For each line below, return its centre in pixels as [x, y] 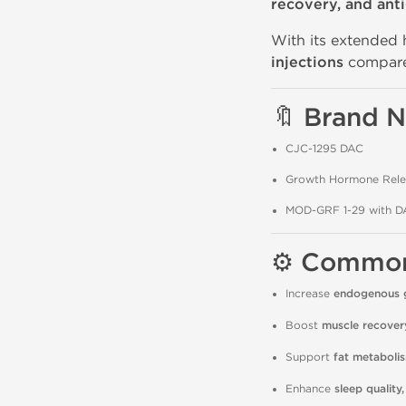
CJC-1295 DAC [324, 149]
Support [309, 357]
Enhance [309, 389]
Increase [309, 294]
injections [307, 63]
